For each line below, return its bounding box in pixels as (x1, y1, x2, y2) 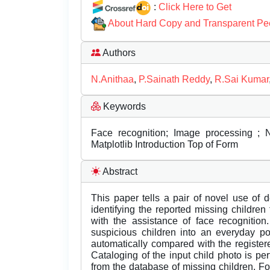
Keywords (101, 101, 146, 112)
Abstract (101, 166, 137, 177)
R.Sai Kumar (215, 74, 269, 85)
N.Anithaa (91, 74, 134, 85)
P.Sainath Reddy (139, 74, 210, 85)
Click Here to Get (159, 1, 231, 12)
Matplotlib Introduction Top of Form (91, 139, 238, 150)
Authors (101, 48, 136, 58)
